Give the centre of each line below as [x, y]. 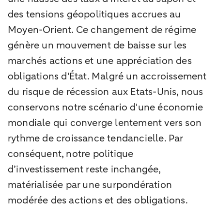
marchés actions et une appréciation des [100, 61]
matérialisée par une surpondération [90, 185]
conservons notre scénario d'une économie [106, 107]
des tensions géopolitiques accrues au [94, 14]
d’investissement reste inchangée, [84, 169]
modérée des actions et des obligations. [98, 200]
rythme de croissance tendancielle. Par [95, 138]
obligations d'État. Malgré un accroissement [107, 76]
